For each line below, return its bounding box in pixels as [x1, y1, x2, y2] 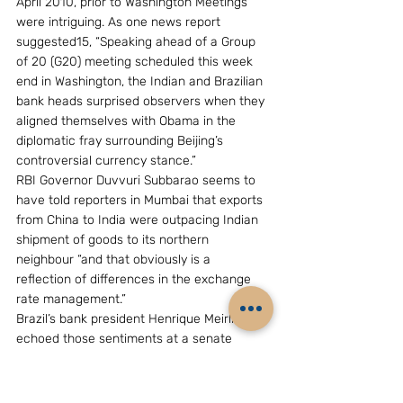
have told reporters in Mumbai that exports [16, 193, 266, 208]
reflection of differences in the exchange [16, 272, 255, 287]
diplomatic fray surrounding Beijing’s [16, 133, 227, 148]
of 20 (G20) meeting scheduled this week [16, 54, 256, 69]
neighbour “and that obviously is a [16, 252, 214, 267]
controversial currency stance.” [16, 153, 196, 168]
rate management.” [16, 291, 126, 307]
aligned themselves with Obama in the [16, 113, 239, 129]
